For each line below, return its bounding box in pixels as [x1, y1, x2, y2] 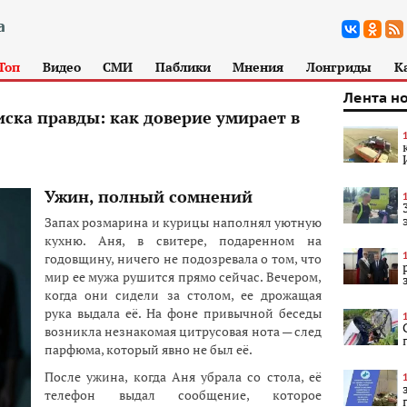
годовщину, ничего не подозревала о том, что [45, 250, 322, 267]
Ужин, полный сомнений [45, 185, 253, 207]
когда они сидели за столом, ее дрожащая [45, 286, 322, 303]
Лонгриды [306, 58, 372, 75]
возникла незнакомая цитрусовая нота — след [45, 323, 322, 340]
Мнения [233, 58, 284, 75]
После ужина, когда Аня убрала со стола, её [45, 368, 322, 385]
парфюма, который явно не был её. [45, 341, 253, 358]
